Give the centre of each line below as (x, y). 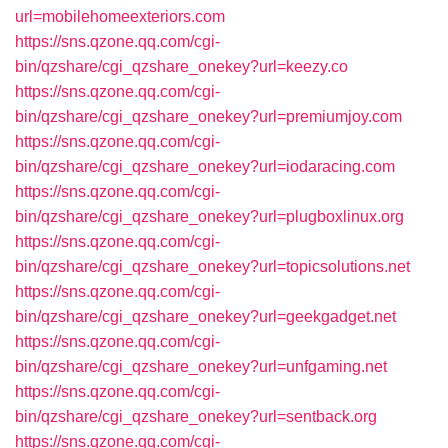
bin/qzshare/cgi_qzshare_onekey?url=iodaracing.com (205, 166)
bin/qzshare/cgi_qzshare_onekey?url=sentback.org (196, 416)
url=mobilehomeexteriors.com (120, 16)
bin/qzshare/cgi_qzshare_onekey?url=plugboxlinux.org (209, 216)
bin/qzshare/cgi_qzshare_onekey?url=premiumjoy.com (208, 116)
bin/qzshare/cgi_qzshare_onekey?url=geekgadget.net (205, 316)
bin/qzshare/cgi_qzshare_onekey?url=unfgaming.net (201, 366)
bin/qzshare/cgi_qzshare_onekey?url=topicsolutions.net (212, 266)
